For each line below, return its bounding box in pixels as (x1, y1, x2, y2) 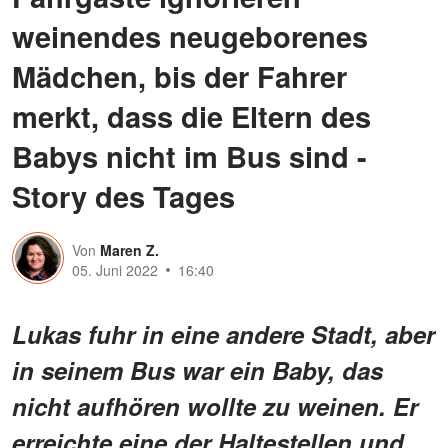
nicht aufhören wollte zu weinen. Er (12, 388, 418, 423)
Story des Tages (12, 174, 235, 217)
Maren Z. (100, 239, 159, 260)
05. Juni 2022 (72, 259, 158, 280)
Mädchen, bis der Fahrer (12, 54, 347, 97)
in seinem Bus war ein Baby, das (12, 352, 383, 387)
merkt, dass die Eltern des (12, 94, 371, 137)
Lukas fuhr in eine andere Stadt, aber (12, 316, 435, 351)
